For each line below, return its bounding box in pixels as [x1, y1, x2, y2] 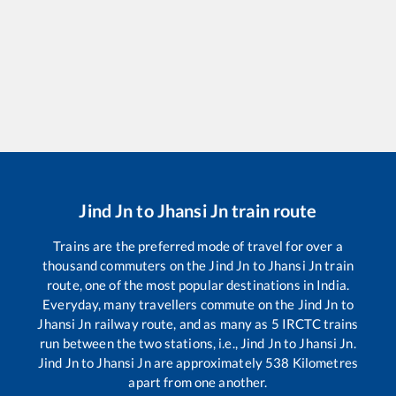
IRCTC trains [278, 316, 359, 332]
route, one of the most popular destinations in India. [47, 277, 349, 293]
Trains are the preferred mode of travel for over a [53, 238, 343, 255]
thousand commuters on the [42, 257, 209, 274]
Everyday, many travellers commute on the [42, 296, 298, 313]
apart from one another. [128, 374, 268, 391]
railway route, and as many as [91, 316, 271, 332]
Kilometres [289, 354, 358, 371]
